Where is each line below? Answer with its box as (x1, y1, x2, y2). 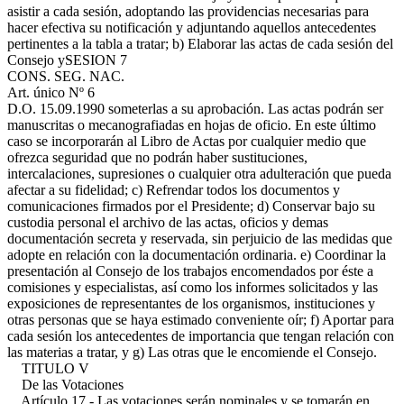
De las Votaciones (7, 377, 124, 392)
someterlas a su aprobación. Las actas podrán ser (105, 101, 383, 116)
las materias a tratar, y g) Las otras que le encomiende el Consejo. (7, 344, 377, 360)
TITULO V (7, 361, 89, 376)
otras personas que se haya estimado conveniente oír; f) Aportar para (7, 312, 394, 327)
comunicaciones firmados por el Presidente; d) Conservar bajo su (7, 198, 375, 214)
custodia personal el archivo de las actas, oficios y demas (7, 215, 328, 230)
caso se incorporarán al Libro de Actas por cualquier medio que (7, 133, 366, 149)
